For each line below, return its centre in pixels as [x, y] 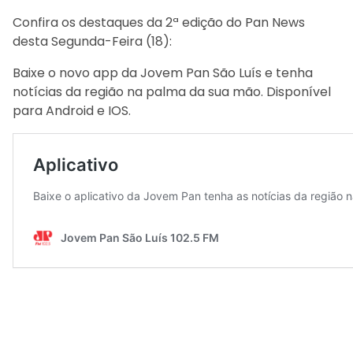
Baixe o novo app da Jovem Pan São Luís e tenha [163, 73]
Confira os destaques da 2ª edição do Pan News [159, 22]
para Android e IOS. [72, 111]
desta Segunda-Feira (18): [92, 41]
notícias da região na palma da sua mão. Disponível [172, 92]
